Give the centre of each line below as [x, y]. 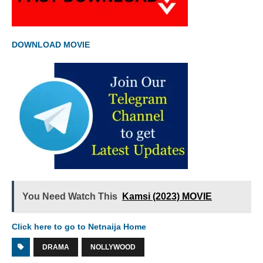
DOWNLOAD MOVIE [52, 45]
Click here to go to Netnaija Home [79, 227]
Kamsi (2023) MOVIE [167, 197]
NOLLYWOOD [113, 247]
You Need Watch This [70, 197]
